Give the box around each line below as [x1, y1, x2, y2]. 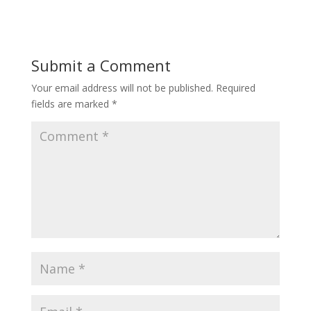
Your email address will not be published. [31, 81, 213, 94]
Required [215, 81, 255, 94]
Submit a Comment [31, 55, 171, 76]
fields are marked [31, 97, 112, 110]
